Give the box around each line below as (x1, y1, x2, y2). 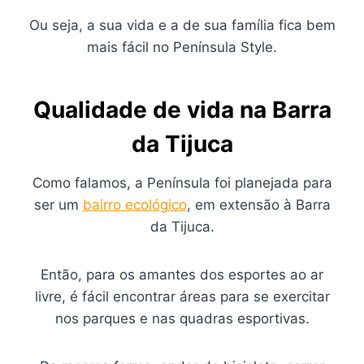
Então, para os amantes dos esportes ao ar (41, 266, 323, 283)
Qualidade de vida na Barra (32, 95, 331, 123)
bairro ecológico (82, 196, 187, 213)
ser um (33, 196, 83, 213)
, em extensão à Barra (186, 196, 331, 213)
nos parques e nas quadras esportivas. (54, 310, 310, 327)
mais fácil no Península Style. (87, 38, 277, 55)
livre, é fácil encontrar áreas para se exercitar (34, 288, 330, 305)
